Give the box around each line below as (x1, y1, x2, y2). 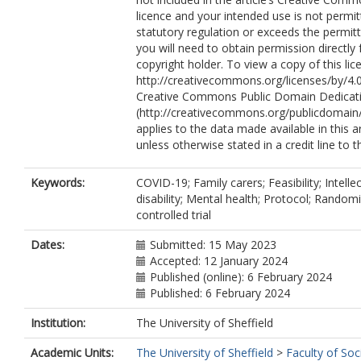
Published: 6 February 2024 (150, 285, 290, 301)
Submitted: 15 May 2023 (150, 237, 276, 252)
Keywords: (31, 175, 85, 190)
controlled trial (136, 207, 211, 222)
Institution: (31, 315, 85, 330)
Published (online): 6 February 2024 (150, 269, 332, 284)
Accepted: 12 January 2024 (150, 253, 288, 268)
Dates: (31, 237, 64, 252)
